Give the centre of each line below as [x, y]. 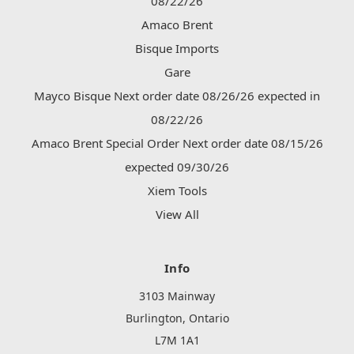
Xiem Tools [177, 191]
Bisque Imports [177, 49]
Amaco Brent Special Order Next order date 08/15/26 [177, 143]
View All [177, 215]
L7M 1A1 [177, 341]
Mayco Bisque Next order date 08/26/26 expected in [177, 96]
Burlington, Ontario [177, 318]
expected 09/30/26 [177, 167]
